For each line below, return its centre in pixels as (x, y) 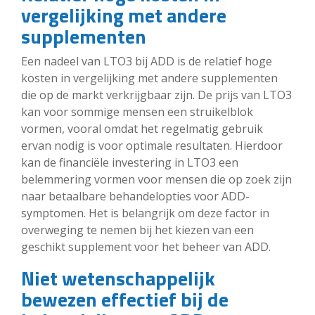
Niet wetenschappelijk (118, 278)
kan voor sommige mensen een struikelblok (137, 111)
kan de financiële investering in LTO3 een (130, 162)
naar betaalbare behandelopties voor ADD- (135, 196)
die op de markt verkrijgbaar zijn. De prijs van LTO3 (156, 95)
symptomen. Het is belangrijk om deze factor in (145, 213)
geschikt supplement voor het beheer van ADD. (146, 246)
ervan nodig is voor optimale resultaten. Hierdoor (152, 145)
